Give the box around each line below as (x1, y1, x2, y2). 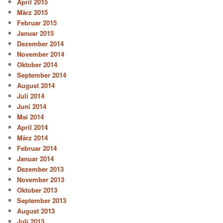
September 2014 (17, 70, 67, 80)
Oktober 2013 (17, 185, 58, 195)
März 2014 (17, 133, 48, 143)
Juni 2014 (17, 102, 47, 111)
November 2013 (17, 175, 65, 185)
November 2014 (17, 49, 65, 59)
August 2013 (17, 206, 55, 216)
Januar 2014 (17, 154, 54, 164)
